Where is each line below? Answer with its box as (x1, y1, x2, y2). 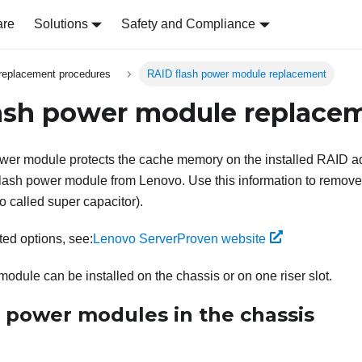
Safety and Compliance (121, 17, 256, 31)
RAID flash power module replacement (146, 68, 326, 81)
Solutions (33, 17, 88, 31)
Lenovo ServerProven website (93, 232, 266, 246)
